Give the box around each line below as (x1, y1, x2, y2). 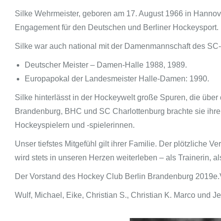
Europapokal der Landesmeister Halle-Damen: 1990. (25, 74, 209, 83)
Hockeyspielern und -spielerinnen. (15, 121, 135, 129)
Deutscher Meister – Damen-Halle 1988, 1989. (25, 61, 187, 69)
